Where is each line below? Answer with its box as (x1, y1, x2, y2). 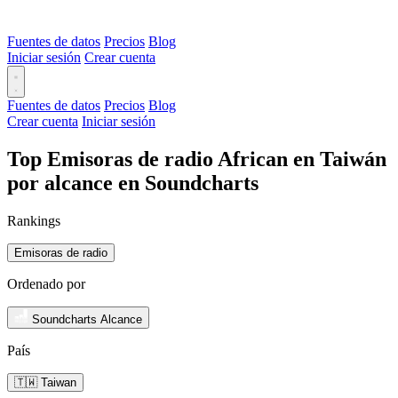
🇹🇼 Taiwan (14, 375, 76, 389)
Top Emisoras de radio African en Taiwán (7, 147, 386, 171)
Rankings (7, 212, 60, 228)
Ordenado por (7, 275, 85, 291)
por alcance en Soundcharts (7, 171, 259, 195)
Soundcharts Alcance (32, 312, 142, 326)
